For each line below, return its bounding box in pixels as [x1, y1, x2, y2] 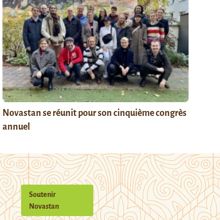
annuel [2, 121, 30, 132]
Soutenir [29, 190, 56, 198]
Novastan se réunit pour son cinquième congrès [2, 108, 187, 118]
